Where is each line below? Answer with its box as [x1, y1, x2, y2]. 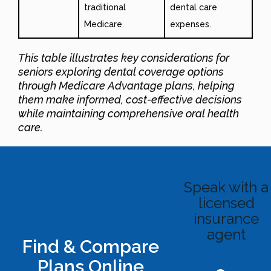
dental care [170, 2, 217, 12]
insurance [194, 209, 259, 227]
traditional [84, 2, 126, 12]
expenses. [170, 19, 211, 29]
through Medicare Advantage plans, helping [18, 79, 235, 92]
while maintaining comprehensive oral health [18, 106, 239, 120]
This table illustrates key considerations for [18, 51, 229, 64]
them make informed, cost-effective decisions [18, 93, 242, 106]
